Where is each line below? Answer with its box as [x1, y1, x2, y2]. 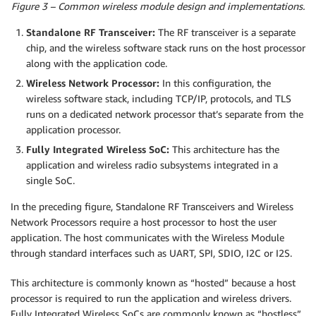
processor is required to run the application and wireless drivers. [11, 292, 291, 305]
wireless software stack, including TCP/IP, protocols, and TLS [26, 92, 291, 105]
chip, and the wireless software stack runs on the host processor [26, 42, 305, 54]
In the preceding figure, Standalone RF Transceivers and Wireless [11, 200, 293, 213]
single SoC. [26, 174, 75, 187]
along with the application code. [26, 57, 167, 70]
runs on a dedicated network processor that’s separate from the [26, 108, 303, 121]
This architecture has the [169, 143, 279, 156]
